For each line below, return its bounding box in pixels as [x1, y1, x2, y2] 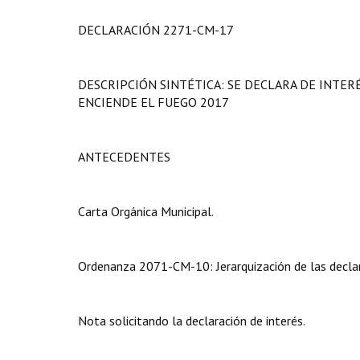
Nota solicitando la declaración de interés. [78, 313, 305, 329]
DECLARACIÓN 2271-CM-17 [78, 22, 234, 38]
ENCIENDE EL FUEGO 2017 [78, 94, 229, 110]
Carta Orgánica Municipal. [78, 203, 214, 219]
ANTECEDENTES [78, 149, 170, 165]
